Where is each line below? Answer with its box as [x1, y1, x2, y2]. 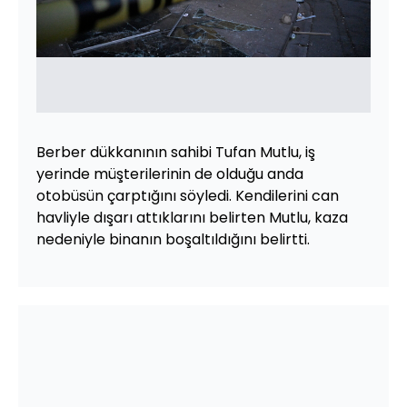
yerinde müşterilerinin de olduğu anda [36, 163, 303, 184]
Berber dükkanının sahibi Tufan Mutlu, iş [36, 141, 315, 163]
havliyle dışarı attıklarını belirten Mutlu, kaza [36, 206, 348, 228]
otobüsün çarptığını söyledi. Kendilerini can [36, 184, 339, 206]
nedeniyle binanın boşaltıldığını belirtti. [36, 228, 310, 250]
